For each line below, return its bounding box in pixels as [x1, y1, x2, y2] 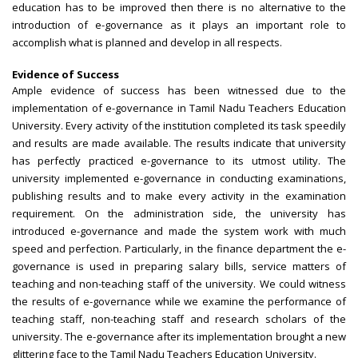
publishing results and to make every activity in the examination [12, 189, 346, 204]
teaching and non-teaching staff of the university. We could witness [12, 276, 346, 292]
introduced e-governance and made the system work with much [12, 224, 346, 239]
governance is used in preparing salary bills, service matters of [12, 259, 346, 274]
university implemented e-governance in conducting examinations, [12, 171, 346, 186]
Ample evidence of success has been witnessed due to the [12, 83, 346, 98]
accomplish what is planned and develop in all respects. [12, 35, 282, 50]
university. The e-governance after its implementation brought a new [12, 329, 346, 344]
